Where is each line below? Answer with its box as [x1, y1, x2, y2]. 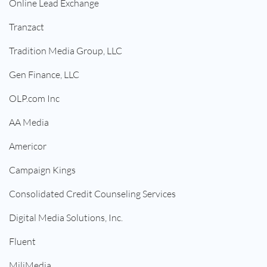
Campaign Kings [9, 164, 76, 176]
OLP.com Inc [9, 92, 60, 105]
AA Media [9, 116, 49, 129]
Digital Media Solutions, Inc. [9, 212, 123, 224]
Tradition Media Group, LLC [9, 45, 122, 57]
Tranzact [9, 21, 44, 33]
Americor [9, 140, 46, 153]
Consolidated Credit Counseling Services [9, 188, 176, 200]
